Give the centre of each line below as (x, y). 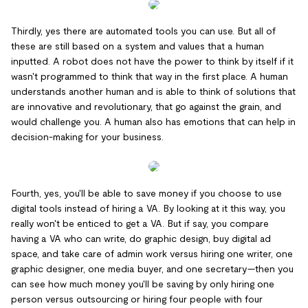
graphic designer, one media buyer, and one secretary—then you (152, 269)
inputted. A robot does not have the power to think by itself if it (152, 61)
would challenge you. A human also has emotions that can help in (153, 122)
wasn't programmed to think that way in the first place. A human (150, 76)
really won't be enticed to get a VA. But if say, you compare (140, 223)
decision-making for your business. (87, 137)
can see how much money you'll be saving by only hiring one (143, 284)
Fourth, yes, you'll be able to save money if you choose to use (146, 193)
